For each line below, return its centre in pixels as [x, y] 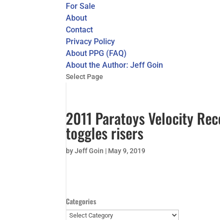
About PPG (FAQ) [96, 53]
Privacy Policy [91, 41]
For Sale [81, 6]
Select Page [85, 77]
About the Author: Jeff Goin [115, 65]
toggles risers [105, 133]
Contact [80, 30]
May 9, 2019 [127, 151]
